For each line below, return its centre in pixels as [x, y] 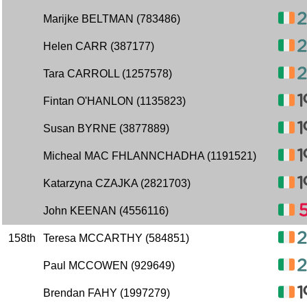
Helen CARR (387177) [99, 46]
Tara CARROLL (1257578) [108, 74]
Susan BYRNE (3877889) [106, 128]
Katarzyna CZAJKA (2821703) [117, 183]
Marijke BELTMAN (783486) [112, 19]
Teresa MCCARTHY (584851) [116, 238]
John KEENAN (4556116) [106, 211]
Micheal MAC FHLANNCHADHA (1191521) [150, 156]
